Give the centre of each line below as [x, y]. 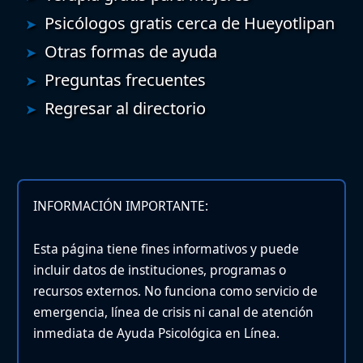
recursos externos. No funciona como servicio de [175, 291]
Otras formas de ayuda [131, 51]
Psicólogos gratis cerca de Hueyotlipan [190, 23]
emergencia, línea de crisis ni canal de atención [173, 312]
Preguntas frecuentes [125, 79]
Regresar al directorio [125, 108]
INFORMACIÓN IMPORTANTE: [121, 205]
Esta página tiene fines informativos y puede [166, 249]
